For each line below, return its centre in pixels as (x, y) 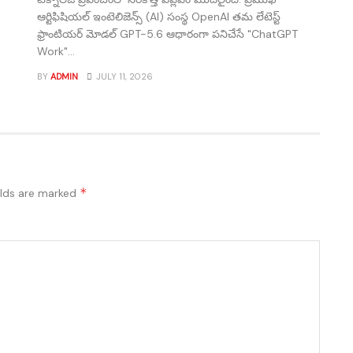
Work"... (56, 51)
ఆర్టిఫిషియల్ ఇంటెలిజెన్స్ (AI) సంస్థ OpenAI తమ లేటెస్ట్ (159, 16)
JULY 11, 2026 (124, 76)
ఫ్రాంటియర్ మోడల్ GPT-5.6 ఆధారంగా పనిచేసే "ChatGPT (168, 33)
